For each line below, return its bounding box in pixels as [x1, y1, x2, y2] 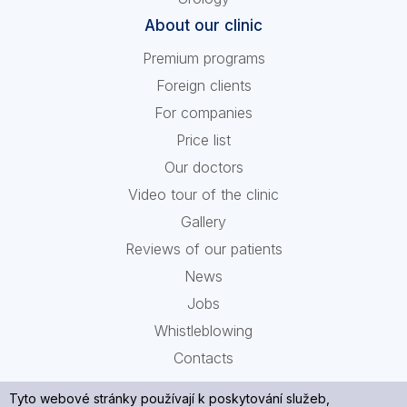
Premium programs [142, 49, 265, 68]
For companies [154, 104, 253, 123]
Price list [176, 131, 231, 150]
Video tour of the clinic [128, 185, 279, 204]
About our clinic [144, 16, 263, 35]
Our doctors [164, 158, 243, 177]
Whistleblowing [154, 322, 253, 341]
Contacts [174, 349, 233, 368]
